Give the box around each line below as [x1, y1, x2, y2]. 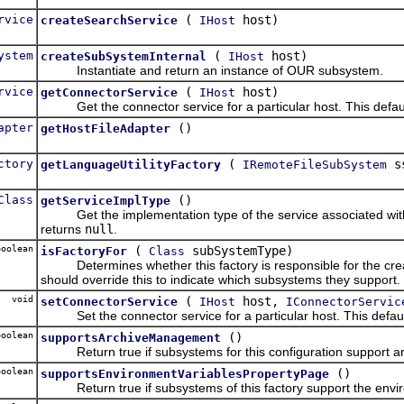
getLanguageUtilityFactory [41, 157, 221, 171]
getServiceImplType [41, 193, 170, 207]
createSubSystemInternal [41, 49, 207, 63]
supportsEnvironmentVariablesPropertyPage [41, 366, 329, 381]
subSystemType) [185, 243, 293, 258]
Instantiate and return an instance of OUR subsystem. [41, 62, 383, 78]
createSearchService [41, 13, 178, 27]
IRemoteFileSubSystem [243, 157, 387, 171]
